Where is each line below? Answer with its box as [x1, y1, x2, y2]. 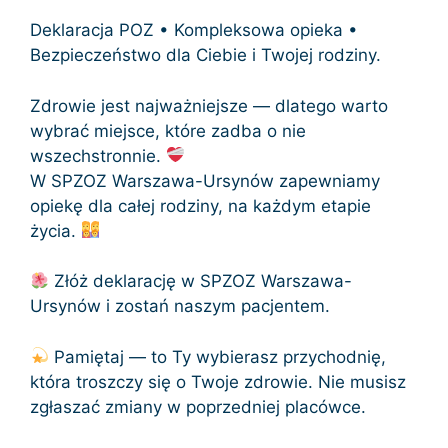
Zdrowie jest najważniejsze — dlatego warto [30, 95, 388, 116]
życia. [30, 220, 81, 241]
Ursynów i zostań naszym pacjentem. [30, 296, 330, 317]
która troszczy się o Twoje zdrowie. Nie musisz [30, 371, 406, 392]
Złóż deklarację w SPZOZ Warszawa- [49, 271, 353, 292]
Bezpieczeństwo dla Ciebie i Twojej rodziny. [30, 45, 381, 66]
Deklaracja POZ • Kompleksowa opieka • [30, 20, 358, 41]
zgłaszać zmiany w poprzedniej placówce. [30, 396, 366, 417]
